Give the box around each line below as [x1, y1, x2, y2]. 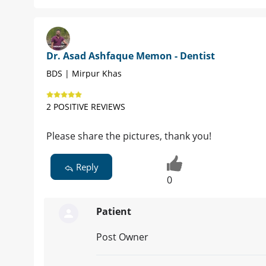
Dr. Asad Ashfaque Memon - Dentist [46, 49, 215, 63]
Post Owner [96, 230, 148, 243]
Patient [96, 204, 131, 218]
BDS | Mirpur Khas [46, 68, 122, 80]
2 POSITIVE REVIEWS [46, 101, 125, 113]
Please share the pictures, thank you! [46, 129, 211, 143]
